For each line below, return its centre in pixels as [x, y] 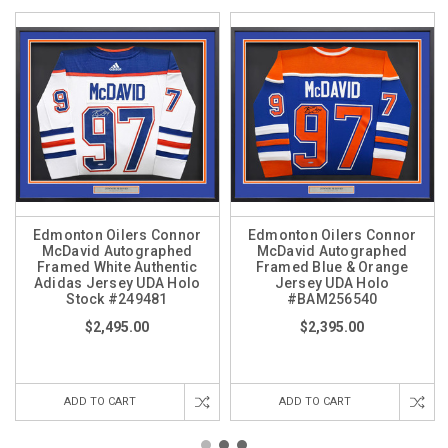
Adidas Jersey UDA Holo [117, 282]
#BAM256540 [332, 298]
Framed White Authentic [117, 266]
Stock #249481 [117, 298]
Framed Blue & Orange [332, 266]
